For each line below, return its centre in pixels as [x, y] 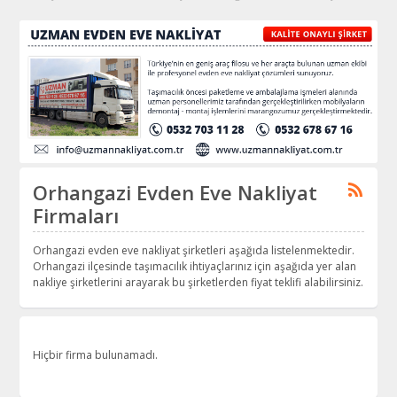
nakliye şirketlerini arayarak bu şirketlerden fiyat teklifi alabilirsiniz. [198, 283]
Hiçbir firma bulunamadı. [96, 355]
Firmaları [76, 216]
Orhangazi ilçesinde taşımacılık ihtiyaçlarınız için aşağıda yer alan [195, 267]
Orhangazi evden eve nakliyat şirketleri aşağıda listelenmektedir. [194, 251]
